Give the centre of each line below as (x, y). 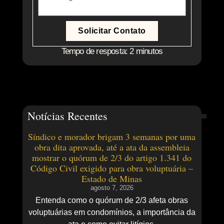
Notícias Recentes (67, 116)
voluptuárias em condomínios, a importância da (112, 212)
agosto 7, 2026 (112, 188)
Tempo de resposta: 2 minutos (112, 51)
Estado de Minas (112, 179)
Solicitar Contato (112, 31)
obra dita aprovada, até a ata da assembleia (112, 147)
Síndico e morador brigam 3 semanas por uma (112, 137)
